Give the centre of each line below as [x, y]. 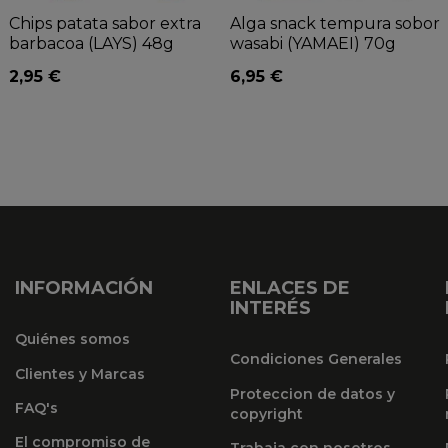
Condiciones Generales [316, 359]
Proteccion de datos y [313, 393]
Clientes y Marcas [79, 373]
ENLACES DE [290, 287]
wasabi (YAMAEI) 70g [313, 43]
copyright [267, 413]
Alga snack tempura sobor [335, 23]
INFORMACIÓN [83, 287]
